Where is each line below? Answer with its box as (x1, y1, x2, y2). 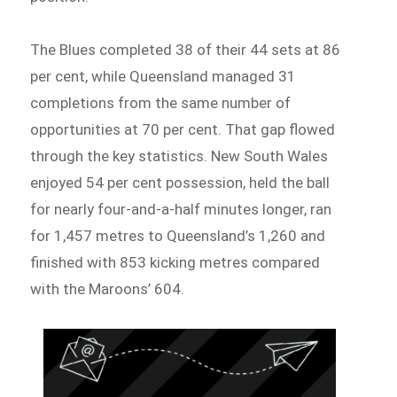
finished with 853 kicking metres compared (30, 253, 321, 272)
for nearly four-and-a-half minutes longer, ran (30, 200, 332, 219)
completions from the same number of (30, 94, 292, 113)
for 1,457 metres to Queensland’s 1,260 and (30, 227, 326, 245)
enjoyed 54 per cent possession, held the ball (30, 174, 331, 192)
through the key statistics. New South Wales (30, 147, 329, 166)
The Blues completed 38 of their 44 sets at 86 (30, 41, 341, 59)
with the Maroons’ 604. (30, 280, 185, 299)
